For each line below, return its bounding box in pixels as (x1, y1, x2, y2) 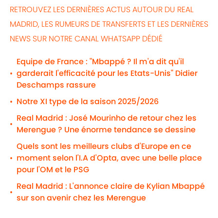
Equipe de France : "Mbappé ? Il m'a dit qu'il (17, 56, 184, 68)
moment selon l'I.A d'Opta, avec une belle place (17, 152, 202, 164)
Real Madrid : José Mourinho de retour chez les (17, 112, 197, 124)
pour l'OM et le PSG (17, 164, 89, 176)
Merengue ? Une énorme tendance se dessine (17, 124, 196, 136)
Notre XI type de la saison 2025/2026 (17, 96, 159, 108)
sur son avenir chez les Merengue (17, 192, 146, 204)
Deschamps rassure (17, 79, 96, 91)
